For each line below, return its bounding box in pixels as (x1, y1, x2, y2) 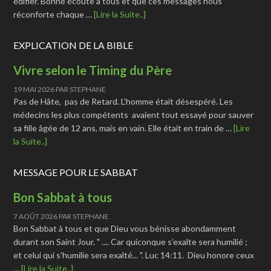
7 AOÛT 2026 (13, 212, 58, 221)
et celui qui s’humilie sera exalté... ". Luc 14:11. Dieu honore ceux (13, 250, 255, 260)
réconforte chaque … (13, 9, 94, 19)
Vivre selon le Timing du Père (13, 63, 172, 77)
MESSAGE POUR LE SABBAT (13, 166, 139, 178)
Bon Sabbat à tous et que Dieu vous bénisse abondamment (13, 223, 237, 233)
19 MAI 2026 (13, 85, 55, 94)
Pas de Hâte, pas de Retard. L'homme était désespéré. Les (13, 96, 233, 106)
